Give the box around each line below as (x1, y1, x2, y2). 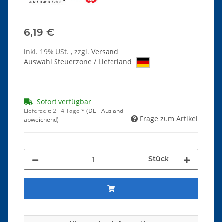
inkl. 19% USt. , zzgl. (24, 46, 91, 56)
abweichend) (24, 115, 59, 124)
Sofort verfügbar (37, 97, 91, 107)
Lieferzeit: (24, 107, 53, 115)
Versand (91, 46, 118, 56)
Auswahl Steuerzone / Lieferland (24, 56, 134, 66)
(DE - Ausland (86, 107, 123, 115)
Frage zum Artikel (140, 114, 198, 124)
